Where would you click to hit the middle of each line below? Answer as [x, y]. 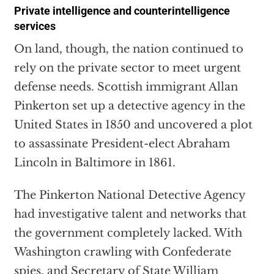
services [35, 26]
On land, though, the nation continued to [128, 49]
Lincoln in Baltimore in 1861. [94, 163]
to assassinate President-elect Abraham [122, 144]
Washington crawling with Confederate [122, 252]
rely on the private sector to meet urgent [127, 68]
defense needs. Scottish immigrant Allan [126, 87]
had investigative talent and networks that [130, 214]
